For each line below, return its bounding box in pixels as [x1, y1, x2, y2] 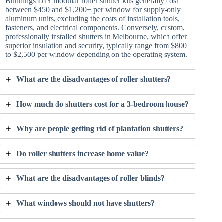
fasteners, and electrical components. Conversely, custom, [5, 23, 185, 32]
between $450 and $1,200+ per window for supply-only [5, 5, 181, 14]
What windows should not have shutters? [16, 198, 155, 207]
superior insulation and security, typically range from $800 [5, 41, 187, 50]
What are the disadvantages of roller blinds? [16, 173, 165, 182]
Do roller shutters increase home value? [16, 149, 149, 158]
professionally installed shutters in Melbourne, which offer [5, 32, 187, 41]
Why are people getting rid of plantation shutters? [16, 124, 183, 133]
